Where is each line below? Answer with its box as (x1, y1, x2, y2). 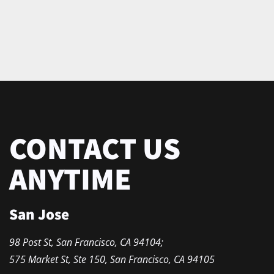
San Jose (9, 204, 69, 224)
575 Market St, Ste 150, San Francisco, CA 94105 (9, 253, 215, 266)
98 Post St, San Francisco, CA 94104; (9, 235, 163, 249)
